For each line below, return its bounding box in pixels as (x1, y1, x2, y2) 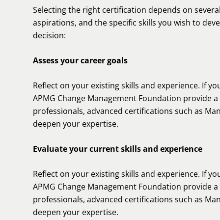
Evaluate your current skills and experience (33, 143, 202, 154)
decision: (33, 30, 66, 41)
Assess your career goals (33, 55, 128, 66)
